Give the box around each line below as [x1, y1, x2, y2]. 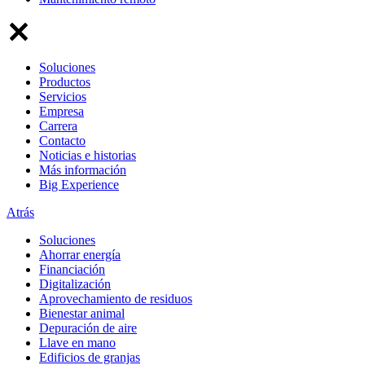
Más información [39, 162, 126, 177]
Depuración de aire [39, 320, 137, 335]
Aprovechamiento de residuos [39, 291, 192, 306]
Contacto [39, 133, 86, 147]
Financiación [39, 262, 105, 276]
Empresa [39, 103, 84, 118]
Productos [39, 74, 90, 89]
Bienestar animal [39, 306, 125, 320]
